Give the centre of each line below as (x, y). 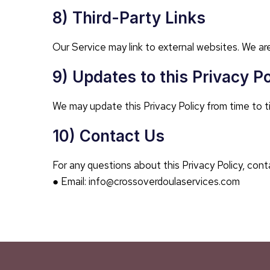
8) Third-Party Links (129, 18)
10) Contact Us (108, 136)
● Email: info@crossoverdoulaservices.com (146, 181)
